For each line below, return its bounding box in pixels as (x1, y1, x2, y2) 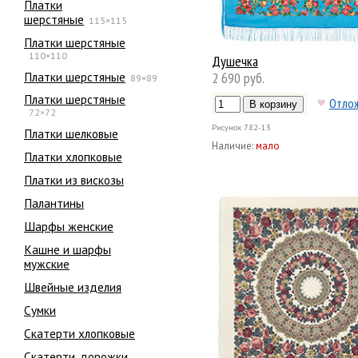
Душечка (212, 51, 258, 70)
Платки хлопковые (24, 149, 122, 165)
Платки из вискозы (24, 172, 124, 189)
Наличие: (212, 138, 253, 153)
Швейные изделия (24, 278, 121, 295)
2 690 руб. (212, 68, 265, 87)
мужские (24, 255, 70, 272)
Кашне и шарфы (24, 241, 111, 257)
